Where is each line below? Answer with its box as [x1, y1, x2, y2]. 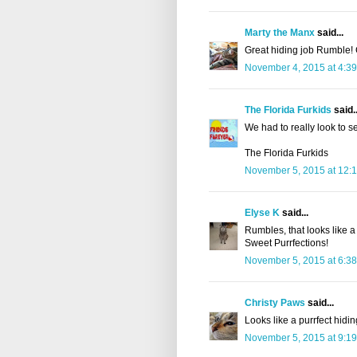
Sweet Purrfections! [245, 237, 328, 249]
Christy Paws [245, 297, 305, 309]
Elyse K [245, 207, 280, 219]
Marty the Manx [245, 27, 315, 39]
